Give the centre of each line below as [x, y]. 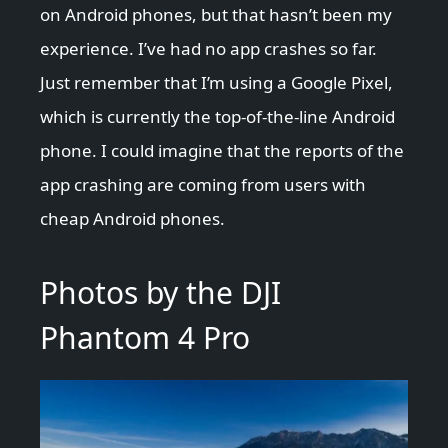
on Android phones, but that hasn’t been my [216, 15]
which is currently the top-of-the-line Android [217, 117]
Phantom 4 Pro [145, 338]
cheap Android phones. [132, 219]
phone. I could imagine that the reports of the [222, 151]
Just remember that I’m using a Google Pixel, [216, 83]
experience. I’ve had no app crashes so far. [208, 49]
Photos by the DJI [160, 293]
